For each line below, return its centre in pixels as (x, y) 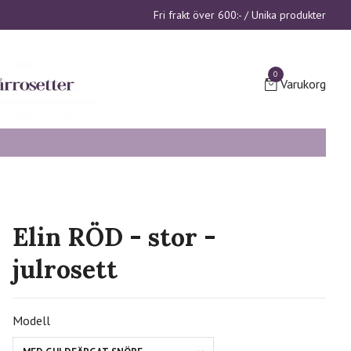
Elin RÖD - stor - (114, 237)
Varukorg (303, 84)
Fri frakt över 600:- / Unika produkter (240, 15)
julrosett (65, 270)
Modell (31, 321)
